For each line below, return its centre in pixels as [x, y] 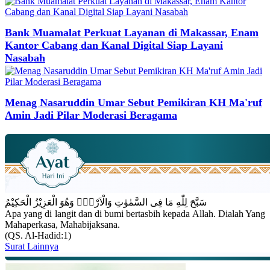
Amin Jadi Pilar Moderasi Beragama [91, 115]
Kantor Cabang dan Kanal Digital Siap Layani [114, 46]
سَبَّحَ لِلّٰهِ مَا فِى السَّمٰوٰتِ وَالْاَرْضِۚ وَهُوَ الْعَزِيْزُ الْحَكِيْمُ [106, 202]
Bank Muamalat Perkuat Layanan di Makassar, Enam [132, 33]
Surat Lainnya [32, 246]
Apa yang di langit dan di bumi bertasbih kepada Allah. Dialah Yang [135, 214]
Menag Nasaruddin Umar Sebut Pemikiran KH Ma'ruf [133, 103]
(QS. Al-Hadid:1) [38, 236]
